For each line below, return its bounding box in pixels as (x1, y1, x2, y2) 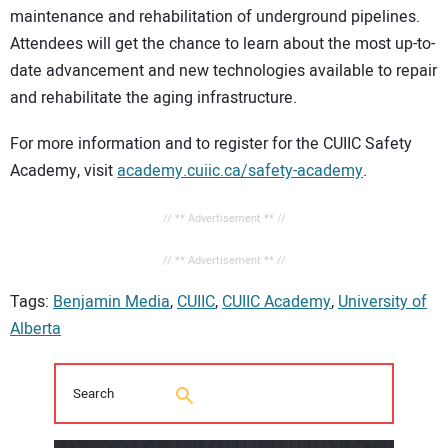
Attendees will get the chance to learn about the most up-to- (10, 31, 435, 56)
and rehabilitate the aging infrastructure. (10, 85, 297, 110)
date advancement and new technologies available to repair (10, 58, 437, 83)
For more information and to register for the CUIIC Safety (10, 132, 412, 157)
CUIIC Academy (222, 290, 331, 315)
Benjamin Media (53, 290, 170, 315)
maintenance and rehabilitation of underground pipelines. (10, 4, 420, 29)
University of (338, 290, 427, 315)
